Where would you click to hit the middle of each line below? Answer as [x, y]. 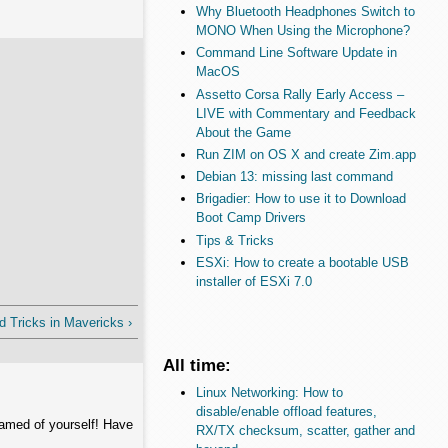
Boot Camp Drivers [250, 218]
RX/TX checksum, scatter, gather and [305, 431]
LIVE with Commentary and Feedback [305, 113]
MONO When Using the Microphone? [302, 31]
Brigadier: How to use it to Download [300, 199]
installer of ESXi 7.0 [253, 281]
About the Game [243, 132]
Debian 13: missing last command [294, 177]
